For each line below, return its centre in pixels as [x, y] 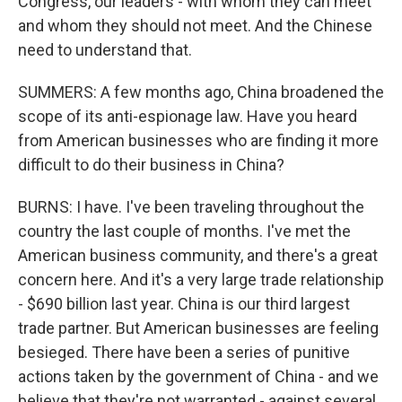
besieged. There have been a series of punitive [184, 352]
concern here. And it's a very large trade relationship [201, 280]
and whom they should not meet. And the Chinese [195, 26]
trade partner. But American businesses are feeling [198, 328]
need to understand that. [105, 50]
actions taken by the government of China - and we [198, 376]
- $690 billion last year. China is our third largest [184, 304]
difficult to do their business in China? [151, 165]
